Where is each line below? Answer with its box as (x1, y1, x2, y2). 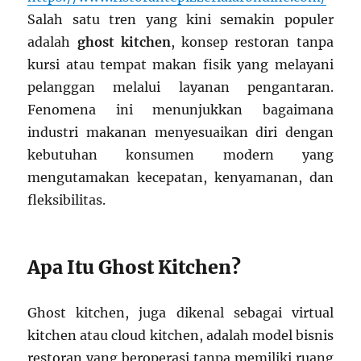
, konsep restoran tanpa (170, 33, 334, 50)
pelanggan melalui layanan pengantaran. (27, 78, 334, 95)
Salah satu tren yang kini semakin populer (27, 10, 334, 27)
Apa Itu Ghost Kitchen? (27, 255, 242, 279)
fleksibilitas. (27, 191, 106, 208)
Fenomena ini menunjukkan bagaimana (27, 101, 334, 118)
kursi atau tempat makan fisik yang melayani (27, 56, 334, 73)
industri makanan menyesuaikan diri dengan (27, 123, 334, 140)
